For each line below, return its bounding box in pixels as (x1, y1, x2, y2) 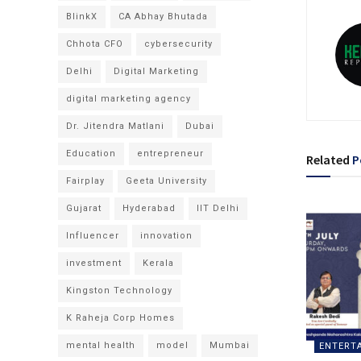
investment (66, 258, 122, 268)
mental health (66, 340, 135, 351)
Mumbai (210, 340, 250, 351)
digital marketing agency (66, 93, 191, 104)
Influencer (66, 230, 119, 241)
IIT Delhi (197, 203, 239, 214)
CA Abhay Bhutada (118, 11, 208, 22)
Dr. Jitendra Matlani (66, 121, 164, 131)
